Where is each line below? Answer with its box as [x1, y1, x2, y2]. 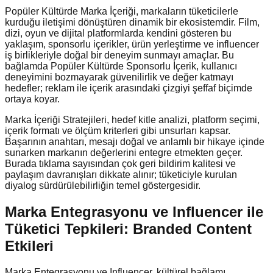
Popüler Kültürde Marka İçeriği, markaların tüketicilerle [5, 5, 238, 16]
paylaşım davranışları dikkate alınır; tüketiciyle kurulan [5, 169, 237, 180]
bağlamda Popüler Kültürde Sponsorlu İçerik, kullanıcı [5, 60, 237, 71]
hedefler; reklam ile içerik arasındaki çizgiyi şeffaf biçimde [5, 82, 252, 93]
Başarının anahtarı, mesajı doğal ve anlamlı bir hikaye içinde [5, 136, 264, 147]
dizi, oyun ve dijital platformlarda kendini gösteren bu [5, 27, 232, 38]
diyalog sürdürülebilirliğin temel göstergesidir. [5, 180, 200, 191]
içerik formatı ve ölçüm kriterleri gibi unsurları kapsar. [5, 125, 230, 136]
